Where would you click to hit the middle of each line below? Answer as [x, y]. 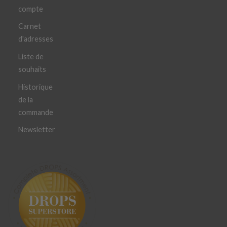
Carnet [30, 26]
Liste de [31, 56]
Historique [35, 87]
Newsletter [37, 130]
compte [31, 9]
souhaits [32, 69]
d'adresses [36, 39]
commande [36, 112]
